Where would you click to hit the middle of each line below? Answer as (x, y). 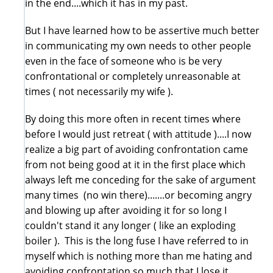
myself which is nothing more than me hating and (139, 256)
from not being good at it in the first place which (135, 164)
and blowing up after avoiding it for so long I (126, 210)
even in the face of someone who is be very (123, 61)
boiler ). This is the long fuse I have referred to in (137, 240)
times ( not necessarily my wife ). (99, 91)
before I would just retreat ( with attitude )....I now (138, 134)
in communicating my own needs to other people (138, 45)
